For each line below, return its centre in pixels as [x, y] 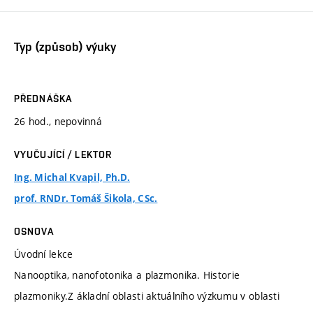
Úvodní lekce [44, 254]
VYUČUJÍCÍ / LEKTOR [63, 154]
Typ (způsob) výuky [65, 47]
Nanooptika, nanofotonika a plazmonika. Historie [127, 275]
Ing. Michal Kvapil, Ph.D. [72, 177]
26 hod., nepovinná [58, 121]
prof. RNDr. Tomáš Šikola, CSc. [86, 198]
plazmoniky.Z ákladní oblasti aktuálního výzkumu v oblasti [147, 296]
